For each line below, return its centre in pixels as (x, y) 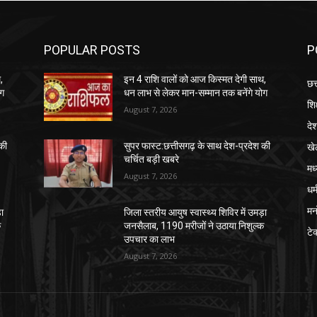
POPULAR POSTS (92, 50)
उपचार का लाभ (150, 240)
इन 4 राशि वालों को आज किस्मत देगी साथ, (195, 80)
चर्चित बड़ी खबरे (152, 160)
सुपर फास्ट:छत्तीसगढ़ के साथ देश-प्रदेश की (197, 146)
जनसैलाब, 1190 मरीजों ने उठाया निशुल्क (194, 226)
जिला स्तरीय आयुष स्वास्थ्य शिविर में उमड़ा (196, 213)
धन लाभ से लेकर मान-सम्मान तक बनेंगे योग (196, 93)
